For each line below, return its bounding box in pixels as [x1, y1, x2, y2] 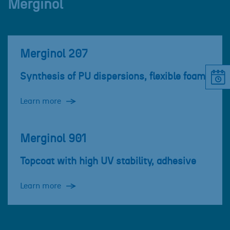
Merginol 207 [20, 49, 87, 60]
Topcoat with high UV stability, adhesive [20, 157, 196, 167]
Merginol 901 [20, 133, 86, 145]
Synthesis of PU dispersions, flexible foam [20, 72, 205, 82]
